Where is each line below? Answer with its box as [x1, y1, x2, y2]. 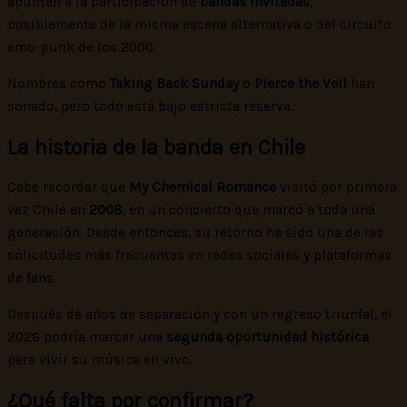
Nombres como [7, 75, 110, 93]
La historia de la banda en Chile [7, 134, 305, 160]
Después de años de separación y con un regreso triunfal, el [7, 306, 392, 323]
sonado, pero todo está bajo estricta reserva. [7, 98, 293, 115]
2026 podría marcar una [7, 329, 166, 346]
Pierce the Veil [254, 75, 347, 93]
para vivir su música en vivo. [7, 352, 193, 369]
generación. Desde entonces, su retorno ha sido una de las [7, 223, 383, 241]
